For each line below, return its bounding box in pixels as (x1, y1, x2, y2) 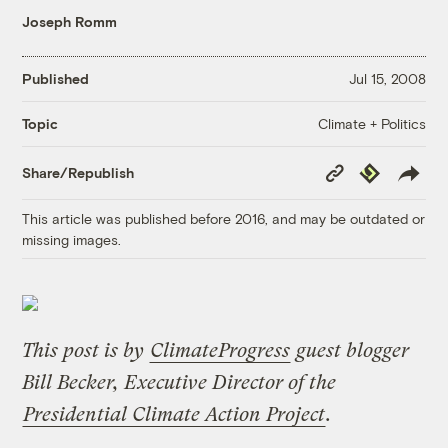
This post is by (22, 338, 150, 362)
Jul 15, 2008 (348, 70, 426, 88)
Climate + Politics (317, 114, 426, 132)
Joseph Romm (22, 12, 118, 30)
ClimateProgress (150, 338, 291, 362)
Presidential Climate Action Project (23, 402, 326, 426)
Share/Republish (22, 164, 135, 182)
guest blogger (291, 338, 410, 362)
